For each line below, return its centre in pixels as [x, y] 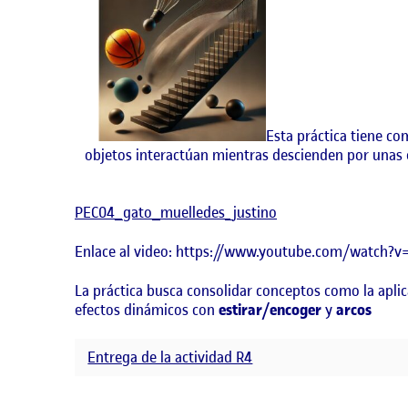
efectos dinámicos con [147, 309]
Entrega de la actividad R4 [170, 357]
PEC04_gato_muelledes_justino [176, 213]
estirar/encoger [270, 309]
